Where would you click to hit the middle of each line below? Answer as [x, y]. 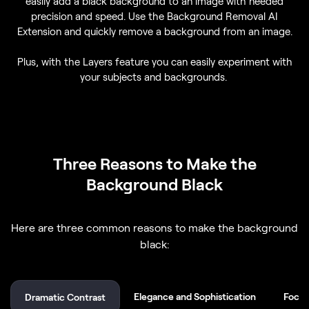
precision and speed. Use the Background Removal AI [154, 16]
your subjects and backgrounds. [154, 76]
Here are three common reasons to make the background [154, 227]
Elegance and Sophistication [195, 296]
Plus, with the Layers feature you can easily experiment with [154, 61]
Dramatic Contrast [65, 297]
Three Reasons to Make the [154, 163]
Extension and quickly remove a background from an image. [154, 31]
